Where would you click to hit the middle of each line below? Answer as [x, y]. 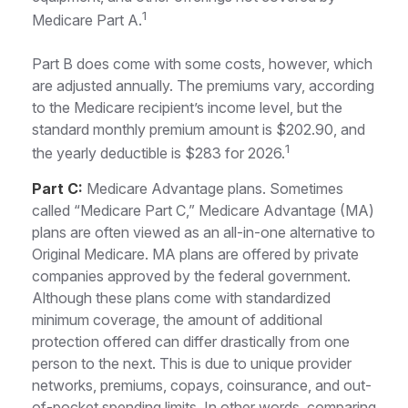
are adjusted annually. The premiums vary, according [203, 85]
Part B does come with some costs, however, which [202, 63]
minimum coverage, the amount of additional [177, 320]
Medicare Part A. [87, 20]
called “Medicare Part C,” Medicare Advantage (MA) [203, 211]
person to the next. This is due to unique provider [192, 364]
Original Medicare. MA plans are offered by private [195, 255]
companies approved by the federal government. [191, 276]
